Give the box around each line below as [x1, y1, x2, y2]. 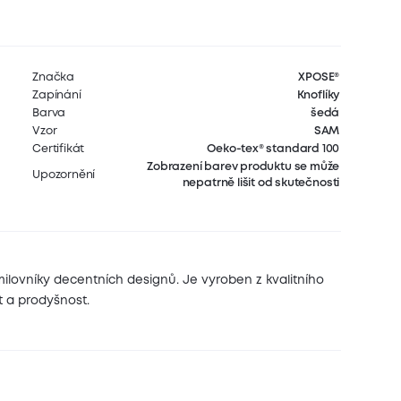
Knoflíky [296, 90, 340, 100]
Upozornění [32, 169, 96, 180]
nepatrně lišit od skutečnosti [182, 177, 340, 188]
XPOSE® [298, 72, 340, 82]
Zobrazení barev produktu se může [147, 161, 340, 172]
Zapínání [32, 90, 81, 100]
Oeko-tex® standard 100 [207, 143, 340, 154]
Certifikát [32, 143, 85, 154]
